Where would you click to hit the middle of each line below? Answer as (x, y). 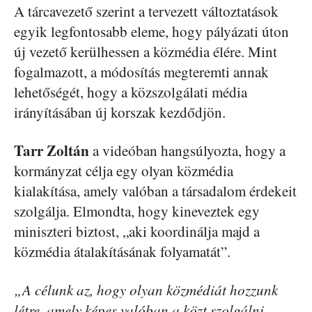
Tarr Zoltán (52, 150)
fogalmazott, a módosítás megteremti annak (141, 71)
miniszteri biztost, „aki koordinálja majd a (137, 231)
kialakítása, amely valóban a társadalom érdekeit (155, 190)
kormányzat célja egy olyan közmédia (124, 170)
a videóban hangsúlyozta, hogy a (187, 150)
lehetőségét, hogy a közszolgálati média (131, 92)
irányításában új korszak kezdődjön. (120, 112)
